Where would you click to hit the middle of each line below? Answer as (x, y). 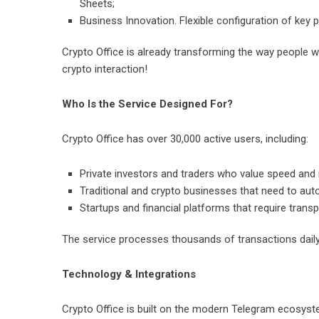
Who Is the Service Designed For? (147, 104)
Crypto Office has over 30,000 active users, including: (185, 139)
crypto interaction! (105, 69)
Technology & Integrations (129, 274)
